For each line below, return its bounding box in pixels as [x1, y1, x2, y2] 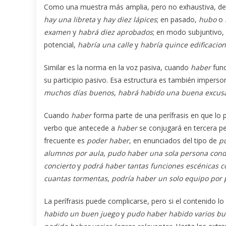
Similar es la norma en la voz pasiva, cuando [44, 62, 191, 72]
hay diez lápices [103, 14, 157, 24]
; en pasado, [157, 14, 199, 24]
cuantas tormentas [44, 173, 107, 183]
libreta [73, 14, 95, 24]
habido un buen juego [44, 208, 121, 218]
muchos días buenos [44, 87, 114, 97]
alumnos [44, 148, 73, 158]
